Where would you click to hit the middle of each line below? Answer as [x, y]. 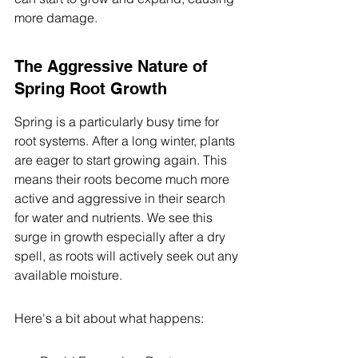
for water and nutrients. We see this [115, 217]
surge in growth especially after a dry [121, 237]
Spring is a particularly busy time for [118, 121]
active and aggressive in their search [121, 198]
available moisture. [68, 275]
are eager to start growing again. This [122, 160]
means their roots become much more [123, 179]
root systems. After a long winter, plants [126, 141]
